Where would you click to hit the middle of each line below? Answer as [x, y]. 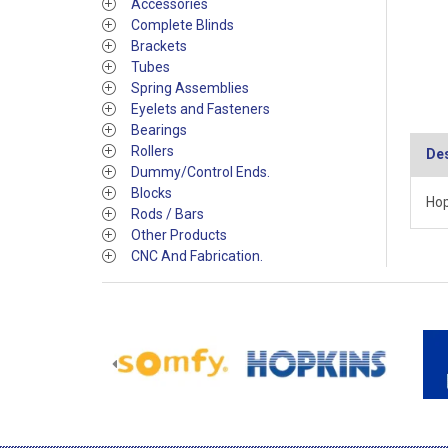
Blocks [151, 193]
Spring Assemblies [190, 88]
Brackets [159, 46]
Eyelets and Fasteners [200, 109]
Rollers [152, 151]
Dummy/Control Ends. [200, 172]
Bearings [159, 130]
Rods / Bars [167, 214]
